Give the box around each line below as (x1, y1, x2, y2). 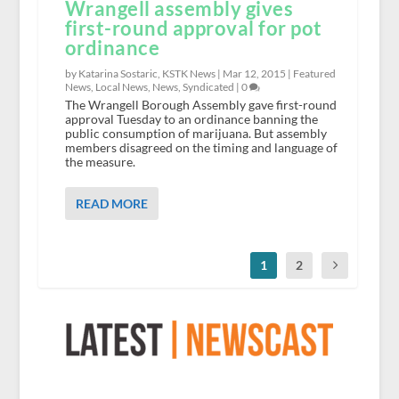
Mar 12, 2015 (222, 66, 286, 80)
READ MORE (75, 195, 148, 211)
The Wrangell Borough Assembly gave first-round (64, 96, 337, 112)
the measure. (64, 153, 135, 169)
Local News (94, 79, 148, 94)
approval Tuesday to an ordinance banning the (64, 110, 318, 126)
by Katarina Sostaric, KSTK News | (64, 66, 223, 80)
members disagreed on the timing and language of (64, 139, 338, 155)
